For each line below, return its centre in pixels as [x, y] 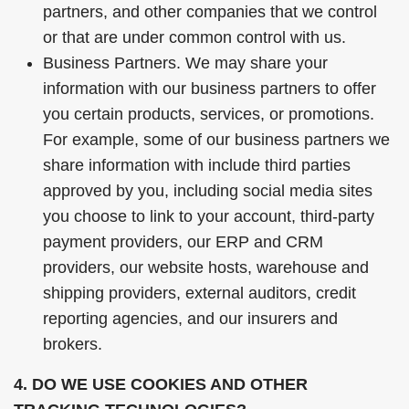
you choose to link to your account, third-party [209, 216]
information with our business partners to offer [210, 89]
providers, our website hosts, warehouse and [206, 267]
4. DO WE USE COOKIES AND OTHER [161, 384]
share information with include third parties [197, 165]
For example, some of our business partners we [216, 140]
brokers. [73, 344]
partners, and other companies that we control [210, 12]
